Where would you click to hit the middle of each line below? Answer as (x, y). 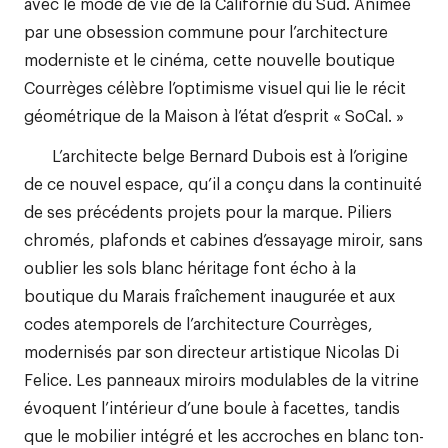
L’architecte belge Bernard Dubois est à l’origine (216, 155)
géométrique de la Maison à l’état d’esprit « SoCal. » (214, 115)
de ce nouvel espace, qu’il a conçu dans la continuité (223, 183)
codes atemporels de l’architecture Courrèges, (198, 323)
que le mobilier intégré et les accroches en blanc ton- (224, 435)
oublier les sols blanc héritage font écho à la (190, 267)
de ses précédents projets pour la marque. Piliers (208, 211)
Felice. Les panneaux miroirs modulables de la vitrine (221, 379)
